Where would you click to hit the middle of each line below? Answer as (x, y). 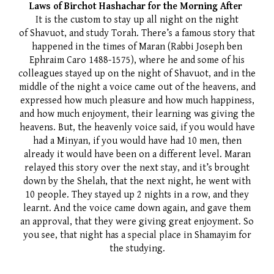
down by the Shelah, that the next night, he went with (137, 181)
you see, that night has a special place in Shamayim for (137, 235)
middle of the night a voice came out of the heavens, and (137, 87)
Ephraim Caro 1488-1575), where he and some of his (137, 60)
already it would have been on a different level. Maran (137, 154)
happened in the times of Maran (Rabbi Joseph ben (137, 46)
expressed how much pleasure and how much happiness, (137, 100)
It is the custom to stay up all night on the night (137, 20)
